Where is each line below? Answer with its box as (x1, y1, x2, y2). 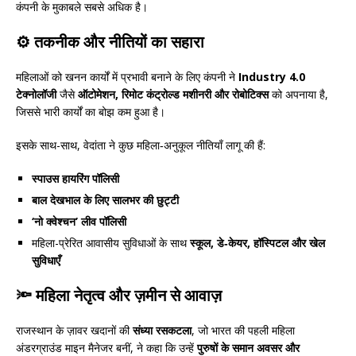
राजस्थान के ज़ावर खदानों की (16, 322, 133, 338)
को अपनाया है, (269, 86, 328, 102)
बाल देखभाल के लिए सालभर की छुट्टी (32, 192, 179, 207)
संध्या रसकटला (133, 322, 192, 338)
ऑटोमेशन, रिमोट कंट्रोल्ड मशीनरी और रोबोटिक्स (78, 86, 269, 102)
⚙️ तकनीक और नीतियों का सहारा (16, 30, 204, 52)
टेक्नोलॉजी (16, 86, 56, 102)
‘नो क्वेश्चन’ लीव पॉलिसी (32, 213, 126, 229)
